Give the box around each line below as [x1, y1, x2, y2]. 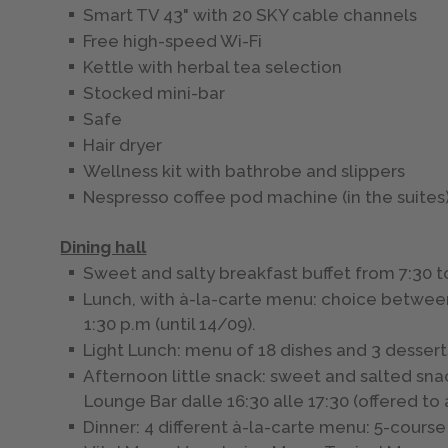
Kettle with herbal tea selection [83, 57, 343, 78]
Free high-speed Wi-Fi [83, 31, 263, 52]
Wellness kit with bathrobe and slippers [83, 161, 406, 182]
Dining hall [60, 237, 147, 258]
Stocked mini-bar [83, 83, 226, 104]
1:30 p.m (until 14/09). [84, 314, 257, 335]
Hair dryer [83, 135, 167, 156]
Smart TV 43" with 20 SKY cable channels [83, 5, 418, 26]
